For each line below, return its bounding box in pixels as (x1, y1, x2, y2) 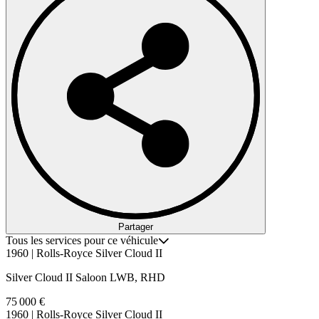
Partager (118, 221, 153, 232)
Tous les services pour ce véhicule (6, 234, 158, 246)
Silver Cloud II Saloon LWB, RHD (6, 271, 165, 283)
